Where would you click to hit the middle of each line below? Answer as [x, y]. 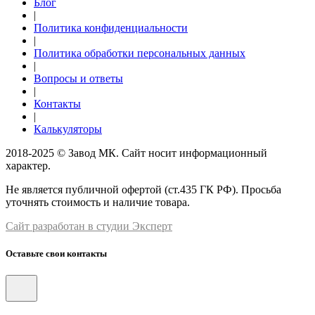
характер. [28, 166]
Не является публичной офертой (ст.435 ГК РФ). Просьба [143, 190]
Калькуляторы [68, 129]
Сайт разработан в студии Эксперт [89, 226]
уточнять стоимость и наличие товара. [98, 202]
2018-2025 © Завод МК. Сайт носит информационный [136, 153]
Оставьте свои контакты [56, 254]
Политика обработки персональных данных [140, 53]
